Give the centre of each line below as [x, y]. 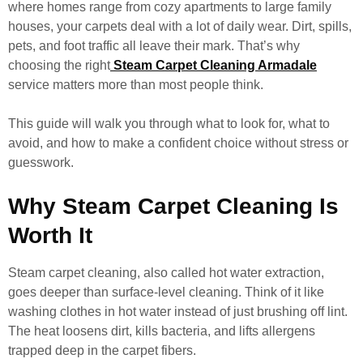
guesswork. [41, 162]
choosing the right [59, 65]
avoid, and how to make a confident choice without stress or [178, 143]
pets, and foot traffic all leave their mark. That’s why [154, 46]
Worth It [50, 235]
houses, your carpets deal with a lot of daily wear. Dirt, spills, [180, 26]
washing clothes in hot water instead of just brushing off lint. [178, 312]
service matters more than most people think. [136, 85]
